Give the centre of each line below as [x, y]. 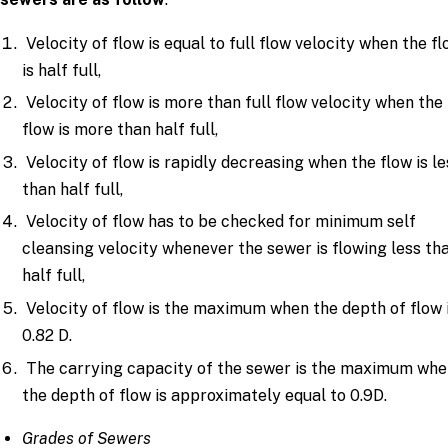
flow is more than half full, [120, 130]
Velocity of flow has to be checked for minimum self [219, 222]
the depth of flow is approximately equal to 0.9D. [205, 395]
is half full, [62, 70]
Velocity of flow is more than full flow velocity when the [233, 103]
